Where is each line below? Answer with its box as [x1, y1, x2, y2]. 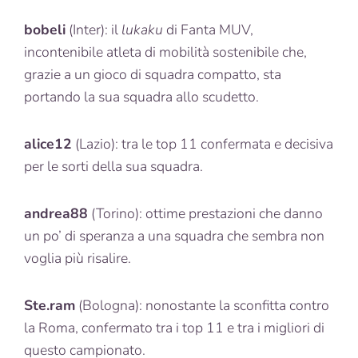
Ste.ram [24, 296, 75, 316]
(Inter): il [66, 20, 121, 40]
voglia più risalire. [24, 249, 134, 268]
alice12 [24, 134, 72, 154]
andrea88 [24, 204, 88, 224]
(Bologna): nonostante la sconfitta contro [75, 296, 329, 316]
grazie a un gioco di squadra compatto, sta [24, 65, 281, 85]
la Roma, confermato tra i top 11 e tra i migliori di [24, 318, 324, 338]
